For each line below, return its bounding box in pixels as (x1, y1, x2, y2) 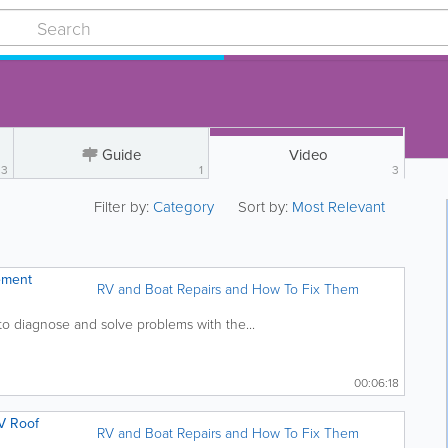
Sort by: (238, 196, 289, 217)
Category (153, 196, 219, 217)
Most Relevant (292, 196, 386, 217)
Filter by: (94, 196, 154, 217)
